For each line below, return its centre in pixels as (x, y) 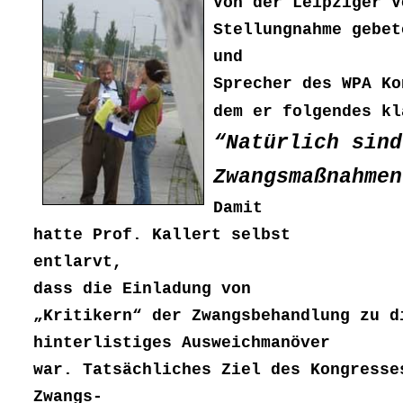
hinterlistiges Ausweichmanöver (182, 343)
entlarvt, (78, 262)
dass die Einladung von (142, 289)
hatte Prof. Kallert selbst (162, 235)
